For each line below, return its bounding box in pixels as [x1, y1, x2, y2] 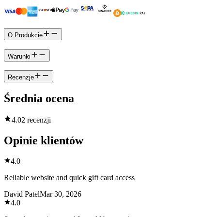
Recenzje [8, 74, 34, 81]
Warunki [8, 52, 31, 60]
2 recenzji [21, 116, 51, 124]
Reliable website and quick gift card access [4, 173, 135, 182]
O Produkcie [8, 31, 43, 39]
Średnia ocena [4, 92, 74, 105]
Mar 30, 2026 [40, 190, 81, 199]
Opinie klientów [4, 134, 83, 147]
